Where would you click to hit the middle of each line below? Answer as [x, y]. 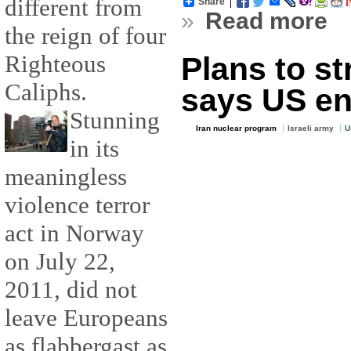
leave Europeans [86, 318]
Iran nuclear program [237, 128]
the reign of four [85, 36]
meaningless [66, 177]
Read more [267, 21]
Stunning [115, 121]
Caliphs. [46, 92]
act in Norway [74, 233]
